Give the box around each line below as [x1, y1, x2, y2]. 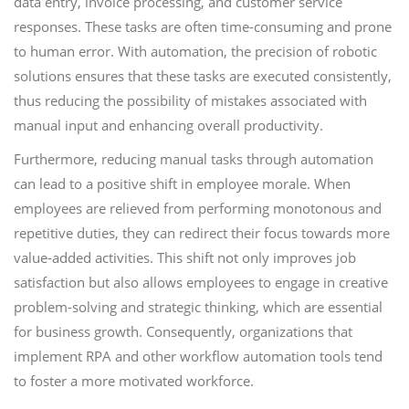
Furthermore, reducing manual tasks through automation [14, 150, 373, 168]
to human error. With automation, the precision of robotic [14, 42, 377, 60]
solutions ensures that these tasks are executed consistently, [14, 67, 392, 85]
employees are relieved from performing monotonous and [14, 199, 382, 217]
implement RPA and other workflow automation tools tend [14, 347, 383, 365]
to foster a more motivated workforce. [14, 372, 254, 390]
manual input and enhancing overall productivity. [14, 116, 323, 134]
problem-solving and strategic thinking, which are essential [14, 298, 383, 316]
